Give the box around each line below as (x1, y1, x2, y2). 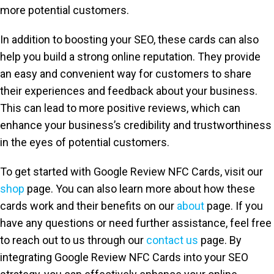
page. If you (204, 199, 263, 212)
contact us (146, 234, 198, 246)
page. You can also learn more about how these (24, 182, 255, 195)
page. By (198, 234, 242, 246)
